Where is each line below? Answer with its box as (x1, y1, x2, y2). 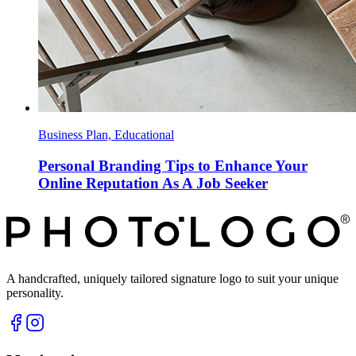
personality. (6, 286, 64, 300)
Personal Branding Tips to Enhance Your (38, 157, 308, 175)
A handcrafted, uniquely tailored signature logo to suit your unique (6, 272, 339, 286)
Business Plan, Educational (38, 128, 174, 142)
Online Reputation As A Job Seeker (38, 175, 268, 192)
